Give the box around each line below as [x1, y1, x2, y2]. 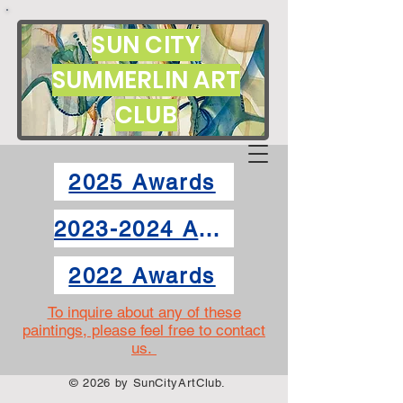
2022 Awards [68, 263, 216, 288]
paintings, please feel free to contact [22, 321, 265, 339]
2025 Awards [68, 169, 216, 194]
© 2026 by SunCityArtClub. [69, 376, 229, 390]
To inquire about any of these [47, 303, 241, 321]
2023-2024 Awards [198, 216, 220, 241]
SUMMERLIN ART [51, 64, 241, 96]
